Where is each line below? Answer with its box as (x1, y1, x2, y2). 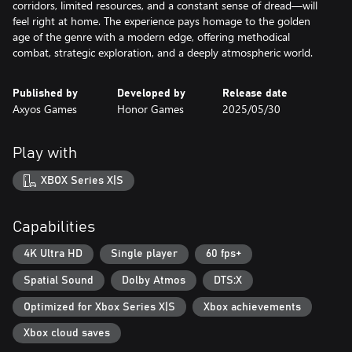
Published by (13, 88, 78, 99)
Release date (222, 88, 288, 99)
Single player (111, 248, 178, 260)
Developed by (117, 88, 186, 99)
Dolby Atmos (122, 274, 185, 286)
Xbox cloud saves (24, 328, 110, 339)
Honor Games (117, 101, 185, 116)
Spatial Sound (24, 274, 93, 286)
